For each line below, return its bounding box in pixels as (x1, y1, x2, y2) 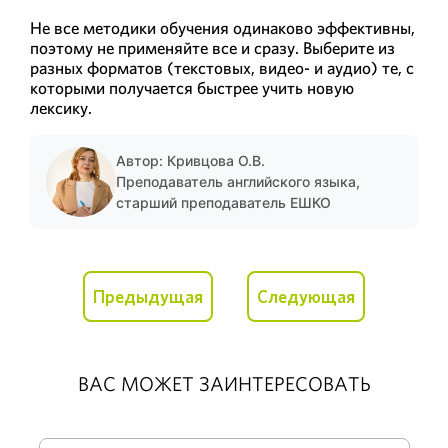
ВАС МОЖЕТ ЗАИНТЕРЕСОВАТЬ (77, 370, 371, 397)
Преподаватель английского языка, (116, 173, 360, 191)
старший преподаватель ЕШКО (116, 194, 331, 212)
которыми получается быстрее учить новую (30, 76, 354, 99)
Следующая (257, 284, 355, 308)
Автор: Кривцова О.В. (116, 152, 265, 170)
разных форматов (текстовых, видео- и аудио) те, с (30, 56, 414, 79)
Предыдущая (93, 284, 203, 308)
